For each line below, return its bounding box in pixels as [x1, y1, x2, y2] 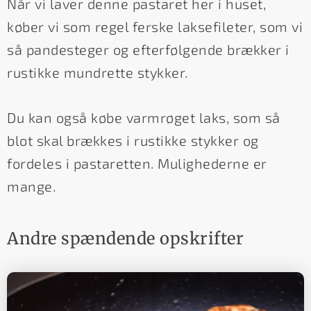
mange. [7, 177, 56, 194]
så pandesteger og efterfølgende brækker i [7, 40, 289, 58]
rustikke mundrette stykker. [7, 63, 188, 81]
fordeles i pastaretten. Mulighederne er [7, 154, 267, 171]
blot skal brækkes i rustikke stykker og [7, 131, 259, 149]
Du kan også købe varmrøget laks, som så [7, 108, 280, 126]
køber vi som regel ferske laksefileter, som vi [7, 17, 303, 35]
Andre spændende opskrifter [7, 228, 244, 249]
